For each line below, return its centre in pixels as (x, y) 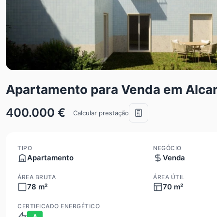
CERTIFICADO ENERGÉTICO (59, 206)
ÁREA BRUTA (37, 177)
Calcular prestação (101, 113)
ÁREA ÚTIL (169, 177)
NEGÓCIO (167, 148)
